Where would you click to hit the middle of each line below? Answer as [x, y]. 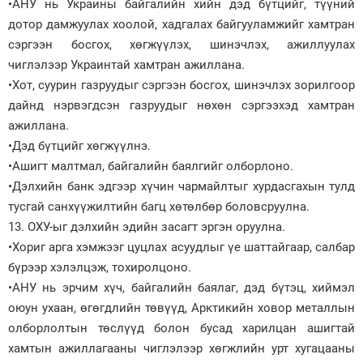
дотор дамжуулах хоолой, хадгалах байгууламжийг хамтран [181, 24]
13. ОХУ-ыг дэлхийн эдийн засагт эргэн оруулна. [147, 226]
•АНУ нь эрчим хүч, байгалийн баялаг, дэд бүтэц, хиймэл [181, 287]
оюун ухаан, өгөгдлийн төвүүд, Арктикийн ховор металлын [181, 307]
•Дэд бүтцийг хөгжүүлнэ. [79, 145]
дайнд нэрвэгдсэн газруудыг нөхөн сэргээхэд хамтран [181, 105]
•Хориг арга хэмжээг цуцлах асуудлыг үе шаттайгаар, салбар [181, 247]
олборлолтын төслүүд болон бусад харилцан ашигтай [181, 328]
